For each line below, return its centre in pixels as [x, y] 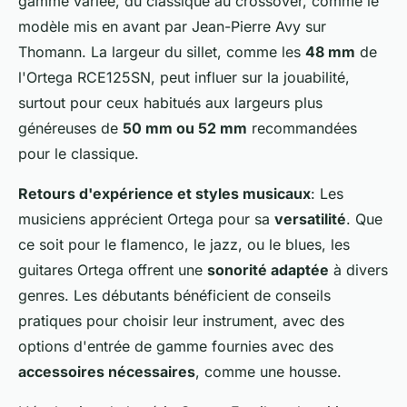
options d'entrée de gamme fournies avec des [176, 347]
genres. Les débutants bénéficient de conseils [174, 296]
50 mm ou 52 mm [185, 129]
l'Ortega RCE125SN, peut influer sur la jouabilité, [184, 78]
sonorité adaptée [268, 270]
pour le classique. [79, 154]
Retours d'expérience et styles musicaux [164, 194]
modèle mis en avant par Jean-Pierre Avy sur [172, 27]
